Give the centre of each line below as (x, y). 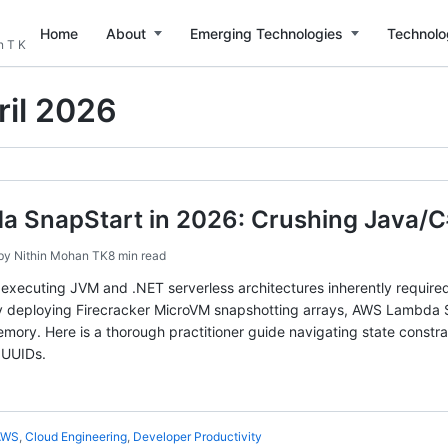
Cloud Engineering (76, 436)
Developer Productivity (197, 436)
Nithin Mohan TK (61, 255)
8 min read (137, 255)
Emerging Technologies (266, 33)
